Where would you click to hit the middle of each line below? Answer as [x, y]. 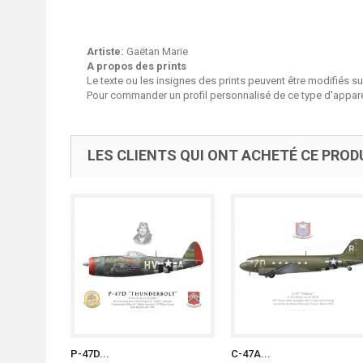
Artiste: [105, 51]
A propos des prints [137, 66]
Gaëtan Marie [156, 51]
